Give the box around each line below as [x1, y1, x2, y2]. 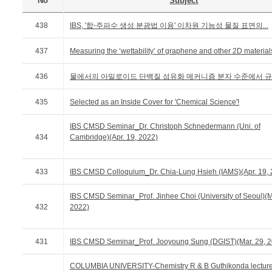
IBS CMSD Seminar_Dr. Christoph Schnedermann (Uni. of [70, 122, 260, 131]
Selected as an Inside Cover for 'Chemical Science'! [70, 98, 239, 106]
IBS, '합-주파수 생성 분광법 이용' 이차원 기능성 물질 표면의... [70, 21, 268, 30]
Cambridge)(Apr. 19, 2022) [70, 133, 158, 141]
